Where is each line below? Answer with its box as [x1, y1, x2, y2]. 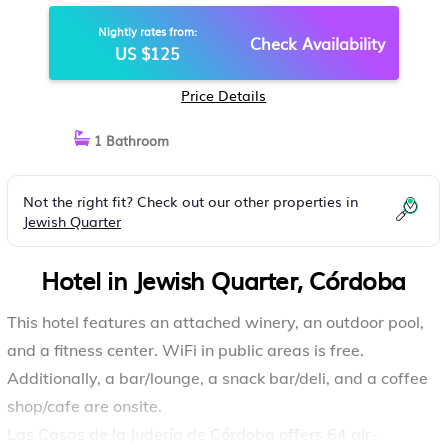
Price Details [181, 85, 266, 105]
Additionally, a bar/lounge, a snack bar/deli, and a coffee [7, 368, 428, 388]
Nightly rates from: [97, 23, 197, 39]
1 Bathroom [90, 131, 169, 150]
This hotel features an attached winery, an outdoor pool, [7, 312, 424, 332]
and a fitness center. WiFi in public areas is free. [7, 340, 364, 360]
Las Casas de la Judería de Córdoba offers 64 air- [7, 424, 378, 444]
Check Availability [249, 31, 385, 55]
